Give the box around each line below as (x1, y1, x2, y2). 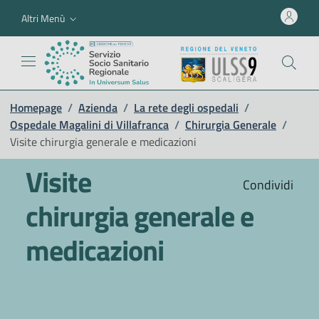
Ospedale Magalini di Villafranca (10, 115, 169, 133)
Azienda (78, 98, 117, 116)
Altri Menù (21, 10, 65, 26)
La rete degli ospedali (134, 98, 239, 116)
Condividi (240, 174, 293, 194)
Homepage (10, 98, 62, 116)
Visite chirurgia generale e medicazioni (10, 132, 197, 150)
